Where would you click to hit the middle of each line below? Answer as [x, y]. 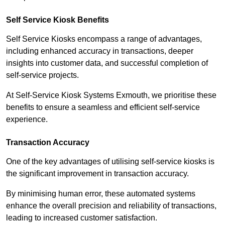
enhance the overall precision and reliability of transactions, [111, 206]
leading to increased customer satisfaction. [83, 218]
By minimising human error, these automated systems [101, 194]
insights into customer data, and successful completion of [107, 63]
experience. [27, 120]
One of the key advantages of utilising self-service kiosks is [110, 162]
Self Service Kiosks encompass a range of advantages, [104, 39]
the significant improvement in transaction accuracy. [98, 174]
